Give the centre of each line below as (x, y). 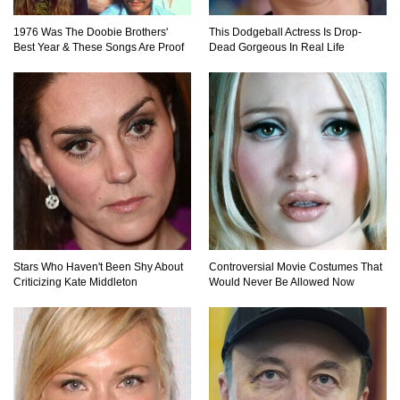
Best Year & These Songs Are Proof (99, 47)
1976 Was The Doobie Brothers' (91, 32)
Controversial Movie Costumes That (296, 267)
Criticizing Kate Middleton (75, 282)
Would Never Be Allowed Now (282, 282)
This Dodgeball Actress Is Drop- (285, 32)
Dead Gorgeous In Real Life (277, 47)
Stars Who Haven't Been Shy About (98, 267)
